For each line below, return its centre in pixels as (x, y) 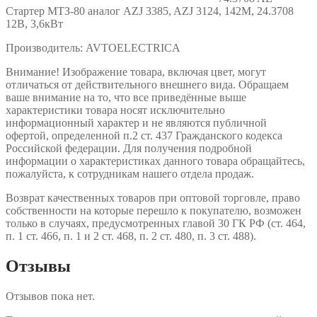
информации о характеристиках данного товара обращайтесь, (155, 161)
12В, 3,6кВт (34, 23)
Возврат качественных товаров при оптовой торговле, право (153, 197)
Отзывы (38, 266)
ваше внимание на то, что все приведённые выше (126, 97)
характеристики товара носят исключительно (115, 110)
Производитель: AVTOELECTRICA (93, 47)
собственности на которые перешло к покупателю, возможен (154, 210)
